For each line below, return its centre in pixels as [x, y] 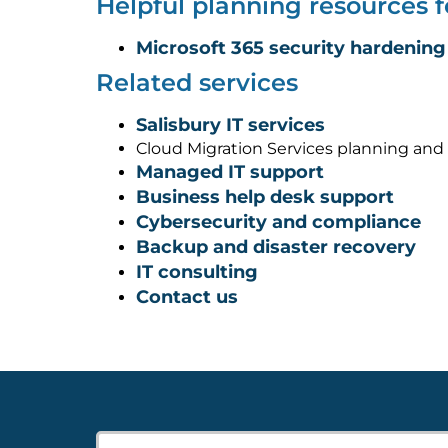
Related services [197, 83]
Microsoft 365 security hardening [291, 48]
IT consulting [197, 272]
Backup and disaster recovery [276, 247]
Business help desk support [265, 197]
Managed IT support [230, 172]
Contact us [187, 297]
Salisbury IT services [230, 125]
